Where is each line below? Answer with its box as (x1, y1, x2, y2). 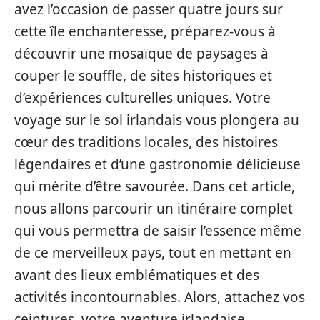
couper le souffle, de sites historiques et (14, 66, 272, 85)
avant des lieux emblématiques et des (14, 266, 259, 284)
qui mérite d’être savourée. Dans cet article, (14, 177, 295, 196)
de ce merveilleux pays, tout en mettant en (14, 244, 291, 262)
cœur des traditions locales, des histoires (14, 133, 278, 151)
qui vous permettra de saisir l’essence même (14, 221, 301, 240)
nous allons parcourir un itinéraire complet (14, 199, 293, 218)
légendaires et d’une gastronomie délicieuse (14, 155, 301, 174)
